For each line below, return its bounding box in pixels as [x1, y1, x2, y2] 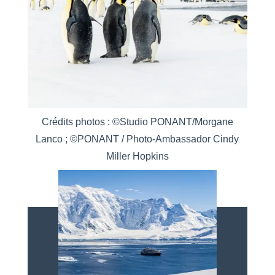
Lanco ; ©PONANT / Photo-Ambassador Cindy [36, 134, 239, 145]
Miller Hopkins [106, 151, 169, 162]
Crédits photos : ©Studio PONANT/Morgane [41, 117, 233, 128]
